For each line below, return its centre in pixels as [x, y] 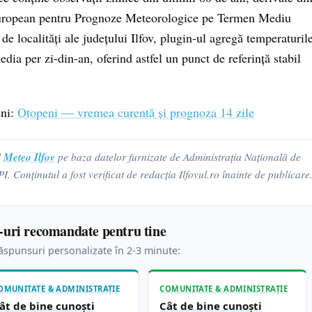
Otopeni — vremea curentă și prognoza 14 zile [136, 112]
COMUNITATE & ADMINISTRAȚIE [224, 289]
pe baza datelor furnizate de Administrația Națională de [178, 157]
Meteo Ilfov [29, 157]
